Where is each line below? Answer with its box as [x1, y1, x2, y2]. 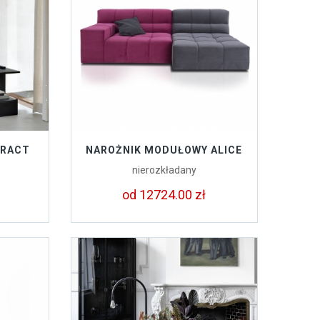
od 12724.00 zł [122, 187, 206, 202]
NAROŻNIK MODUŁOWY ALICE [86, 144, 243, 156]
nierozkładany [131, 164, 196, 176]
